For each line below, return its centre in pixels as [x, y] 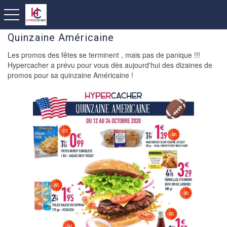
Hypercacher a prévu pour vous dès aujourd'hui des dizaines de [110, 65]
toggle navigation [31, 14]
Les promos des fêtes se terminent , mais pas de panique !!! [104, 55]
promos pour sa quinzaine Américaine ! [70, 75]
